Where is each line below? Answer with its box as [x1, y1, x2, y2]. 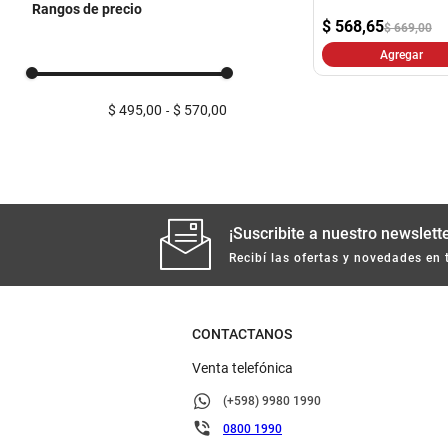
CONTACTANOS [192, 326, 292, 343]
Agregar [380, 47, 424, 62]
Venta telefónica [192, 360, 293, 377]
